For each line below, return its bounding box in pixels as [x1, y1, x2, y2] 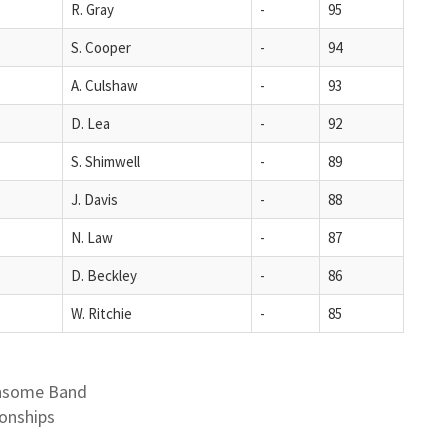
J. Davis [71, 189, 118, 209]
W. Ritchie [71, 303, 132, 323]
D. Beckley [71, 265, 137, 285]
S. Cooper [71, 37, 131, 57]
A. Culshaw [71, 75, 138, 95]
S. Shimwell [71, 151, 140, 171]
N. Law [71, 227, 113, 247]
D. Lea [71, 113, 110, 133]
